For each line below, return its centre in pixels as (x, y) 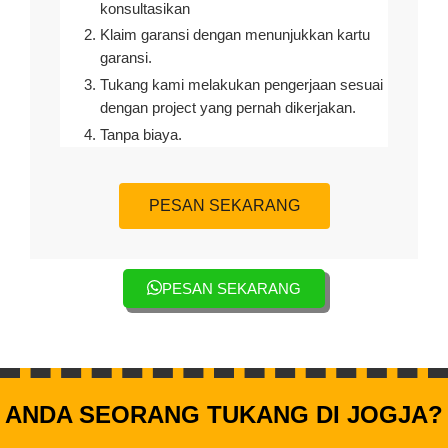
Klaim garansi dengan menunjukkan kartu (235, 35)
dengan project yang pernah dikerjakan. (228, 108)
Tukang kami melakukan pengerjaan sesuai (241, 85)
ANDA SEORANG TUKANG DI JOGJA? (224, 414)
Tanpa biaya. (141, 134)
